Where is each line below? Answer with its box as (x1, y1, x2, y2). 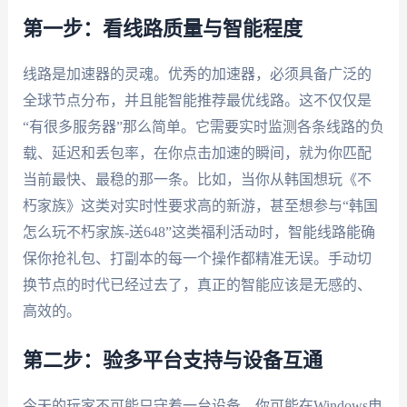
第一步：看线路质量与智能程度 (22, 18, 303, 39)
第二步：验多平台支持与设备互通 (22, 351, 323, 372)
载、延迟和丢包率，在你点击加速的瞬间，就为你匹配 (22, 144, 372, 161)
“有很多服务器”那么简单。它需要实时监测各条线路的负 (22, 118, 384, 134)
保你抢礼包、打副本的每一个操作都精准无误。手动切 (22, 250, 372, 266)
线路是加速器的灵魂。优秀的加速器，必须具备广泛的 (22, 65, 372, 82)
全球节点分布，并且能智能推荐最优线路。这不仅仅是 (22, 92, 372, 108)
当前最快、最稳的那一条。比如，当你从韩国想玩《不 (22, 171, 372, 187)
